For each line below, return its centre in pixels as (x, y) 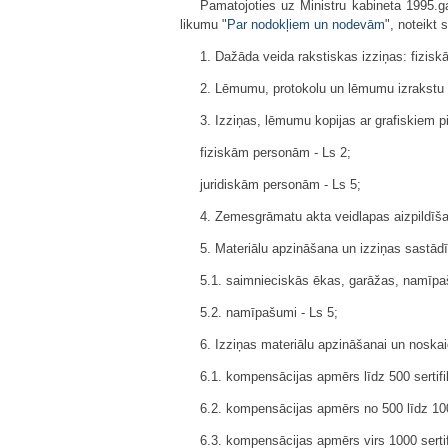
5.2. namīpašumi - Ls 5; (269, 312)
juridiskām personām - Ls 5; (280, 184)
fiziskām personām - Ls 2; (275, 152)
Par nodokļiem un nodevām (306, 24)
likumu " (203, 24)
